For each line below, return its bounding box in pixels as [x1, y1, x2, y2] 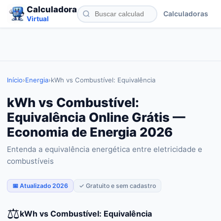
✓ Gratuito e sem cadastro [79, 182, 156, 189]
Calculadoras [163, 9, 208, 18]
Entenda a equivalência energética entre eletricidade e [7, 145, 202, 154]
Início [7, 76, 23, 84]
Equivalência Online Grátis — [7, 110, 185, 125]
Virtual [27, 15, 49, 23]
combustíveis [7, 156, 54, 166]
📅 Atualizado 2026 [12, 182, 68, 189]
